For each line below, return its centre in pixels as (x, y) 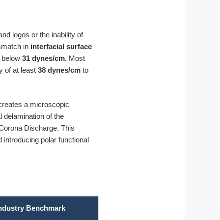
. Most (75, 58)
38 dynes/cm (59, 70)
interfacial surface (61, 46)
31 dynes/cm (43, 58)
